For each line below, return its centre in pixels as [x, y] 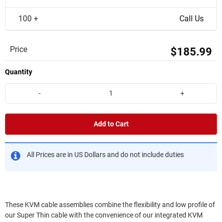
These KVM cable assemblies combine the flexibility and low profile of [110, 205]
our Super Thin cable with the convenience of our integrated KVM [104, 215]
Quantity [19, 72]
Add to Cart [111, 124]
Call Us [192, 19]
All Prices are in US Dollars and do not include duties [105, 155]
